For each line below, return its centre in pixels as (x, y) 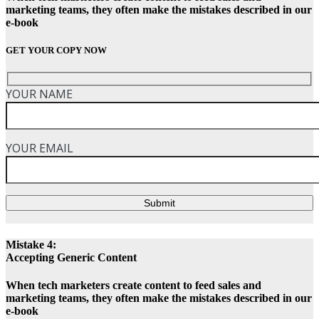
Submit (159, 203)
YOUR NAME (39, 94)
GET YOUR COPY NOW (56, 50)
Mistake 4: (31, 244)
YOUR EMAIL (40, 148)
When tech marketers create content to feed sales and (134, 286)
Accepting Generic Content (71, 257)
